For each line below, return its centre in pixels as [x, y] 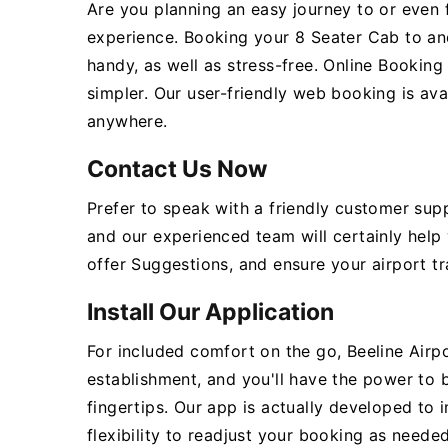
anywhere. [127, 121]
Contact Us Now [177, 169]
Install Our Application [210, 312]
